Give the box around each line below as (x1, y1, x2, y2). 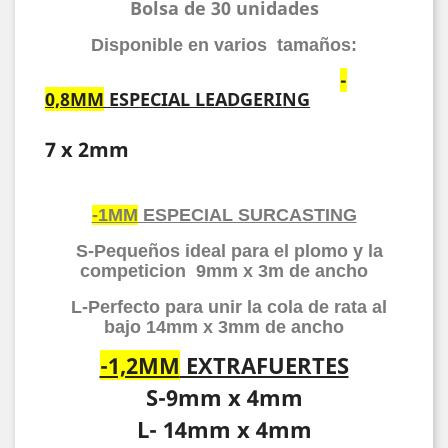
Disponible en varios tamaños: (91, 35, 357, 55)
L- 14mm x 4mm (136, 414, 312, 444)
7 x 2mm (45, 136, 129, 163)
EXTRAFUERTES (179, 350, 349, 380)
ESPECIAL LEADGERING (104, 87, 310, 111)
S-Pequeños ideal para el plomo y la (65, 241, 383, 261)
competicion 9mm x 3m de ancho (80, 261, 368, 281)
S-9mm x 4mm (145, 382, 303, 412)
